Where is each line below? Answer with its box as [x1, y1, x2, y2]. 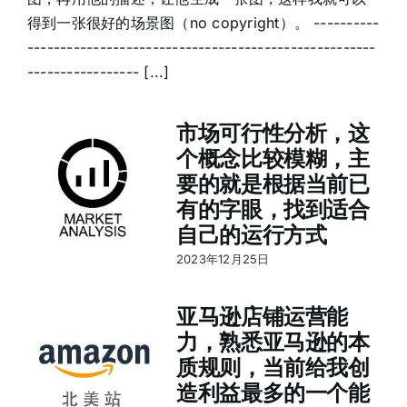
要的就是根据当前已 [175, 170, 370, 197]
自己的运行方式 [175, 221, 327, 248]
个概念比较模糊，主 [175, 144, 370, 172]
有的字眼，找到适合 [175, 195, 370, 223]
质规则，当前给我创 [175, 353, 370, 381]
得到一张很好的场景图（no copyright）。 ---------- [26, 13, 380, 32]
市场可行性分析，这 [175, 119, 370, 146]
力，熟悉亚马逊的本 [175, 328, 370, 355]
